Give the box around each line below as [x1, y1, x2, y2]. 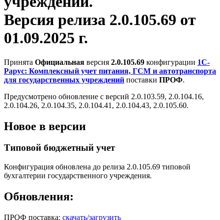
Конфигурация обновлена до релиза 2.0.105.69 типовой [4, 163, 191, 171]
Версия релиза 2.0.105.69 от [4, 11, 196, 29]
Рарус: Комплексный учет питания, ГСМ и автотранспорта [4, 66, 216, 75]
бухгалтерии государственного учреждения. [4, 171, 152, 180]
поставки [124, 75, 159, 84]
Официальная [35, 57, 84, 66]
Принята [4, 57, 35, 66]
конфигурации [144, 57, 197, 66]
